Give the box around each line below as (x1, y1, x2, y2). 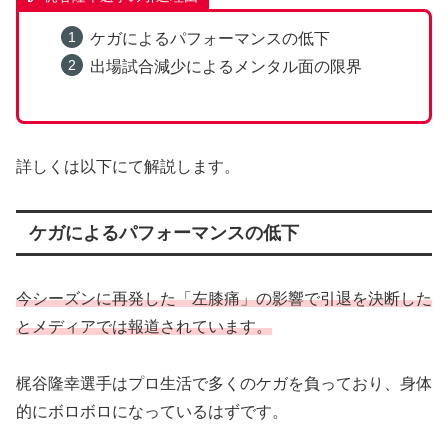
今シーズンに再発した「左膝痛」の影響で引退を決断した (16, 289, 432, 307)
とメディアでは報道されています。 (16, 317, 272, 335)
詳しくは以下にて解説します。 (16, 157, 240, 175)
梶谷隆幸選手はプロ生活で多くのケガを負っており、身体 (16, 374, 432, 392)
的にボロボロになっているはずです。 (16, 402, 288, 420)
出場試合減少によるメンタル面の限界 (89, 57, 362, 75)
